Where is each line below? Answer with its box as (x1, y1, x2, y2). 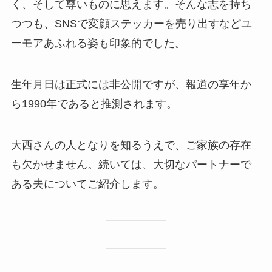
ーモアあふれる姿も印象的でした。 (10, 37, 186, 50)
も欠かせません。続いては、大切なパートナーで (10, 158, 251, 171)
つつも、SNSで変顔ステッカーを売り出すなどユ (10, 18, 252, 30)
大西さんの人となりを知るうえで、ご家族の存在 (10, 138, 251, 151)
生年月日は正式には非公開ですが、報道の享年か (10, 78, 251, 90)
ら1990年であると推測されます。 (10, 97, 177, 110)
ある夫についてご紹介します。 (10, 177, 164, 190)
